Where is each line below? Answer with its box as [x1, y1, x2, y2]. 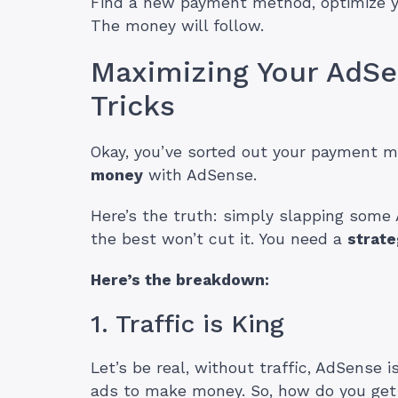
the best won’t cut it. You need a [91, 230, 347, 249]
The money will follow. [91, 17, 264, 36]
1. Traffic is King [91, 309, 284, 339]
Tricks [91, 89, 175, 123]
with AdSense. [143, 166, 257, 185]
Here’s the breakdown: [91, 271, 269, 290]
